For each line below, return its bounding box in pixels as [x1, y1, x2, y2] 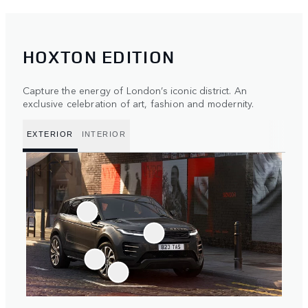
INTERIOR [81, 129, 126, 138]
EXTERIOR [27, 129, 74, 138]
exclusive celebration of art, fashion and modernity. [23, 96, 254, 111]
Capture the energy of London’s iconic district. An [23, 83, 247, 98]
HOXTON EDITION [23, 45, 175, 69]
